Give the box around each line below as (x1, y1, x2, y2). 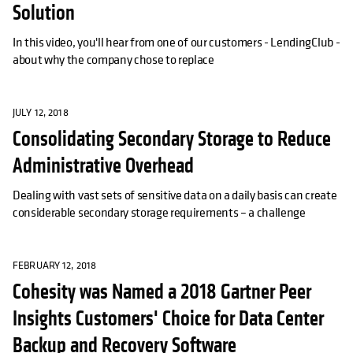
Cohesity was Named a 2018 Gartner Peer (13, 279, 311, 306)
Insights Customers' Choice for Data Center (13, 306, 324, 333)
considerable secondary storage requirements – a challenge (13, 203, 306, 221)
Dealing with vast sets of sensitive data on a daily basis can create (13, 186, 337, 204)
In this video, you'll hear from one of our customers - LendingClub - (13, 33, 340, 51)
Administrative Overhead (13, 153, 194, 180)
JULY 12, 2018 (13, 106, 69, 120)
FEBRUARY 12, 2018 (13, 258, 97, 273)
